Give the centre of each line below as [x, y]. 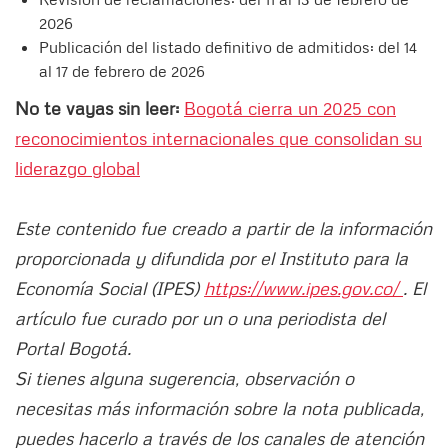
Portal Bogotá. [73, 348]
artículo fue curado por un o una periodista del [200, 318]
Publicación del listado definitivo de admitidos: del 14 [228, 47]
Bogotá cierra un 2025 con [290, 108]
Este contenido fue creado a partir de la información [223, 228]
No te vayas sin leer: [99, 108]
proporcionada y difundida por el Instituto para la [211, 258]
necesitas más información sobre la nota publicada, [219, 408]
